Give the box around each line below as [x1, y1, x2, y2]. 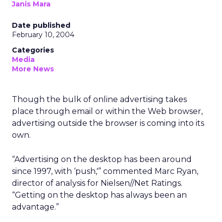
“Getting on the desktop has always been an [12, 190, 187, 200]
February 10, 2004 [12, 30, 74, 39]
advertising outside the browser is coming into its [12, 118, 204, 128]
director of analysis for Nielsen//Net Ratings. [12, 178, 182, 188]
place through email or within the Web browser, [12, 107, 203, 116]
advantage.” [12, 202, 59, 212]
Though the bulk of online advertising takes [12, 95, 187, 104]
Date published [12, 21, 70, 30]
